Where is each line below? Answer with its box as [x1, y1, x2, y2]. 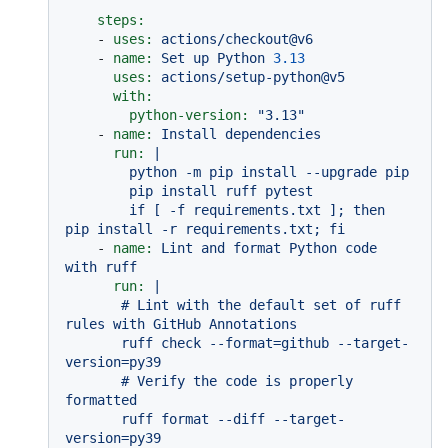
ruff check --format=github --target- [65, 335, 121, 352]
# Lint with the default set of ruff [65, 297, 121, 314]
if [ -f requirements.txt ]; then [65, 202, 129, 219]
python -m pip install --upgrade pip [65, 164, 129, 181]
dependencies [225, 126, 321, 143]
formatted [65, 392, 137, 409]
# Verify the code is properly [65, 373, 121, 390]
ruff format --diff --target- [65, 411, 121, 428]
